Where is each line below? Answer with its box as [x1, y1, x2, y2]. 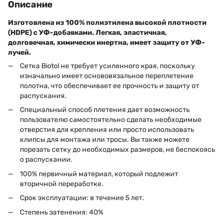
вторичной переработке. [20, 179, 104, 188]
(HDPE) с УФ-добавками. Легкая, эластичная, [8, 28, 167, 37]
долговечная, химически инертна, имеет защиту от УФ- [8, 38, 205, 47]
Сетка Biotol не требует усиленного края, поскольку [20, 62, 195, 70]
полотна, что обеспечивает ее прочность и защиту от [20, 82, 199, 90]
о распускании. [20, 155, 73, 164]
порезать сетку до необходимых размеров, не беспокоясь [20, 145, 215, 154]
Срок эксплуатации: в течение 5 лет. [20, 194, 144, 203]
